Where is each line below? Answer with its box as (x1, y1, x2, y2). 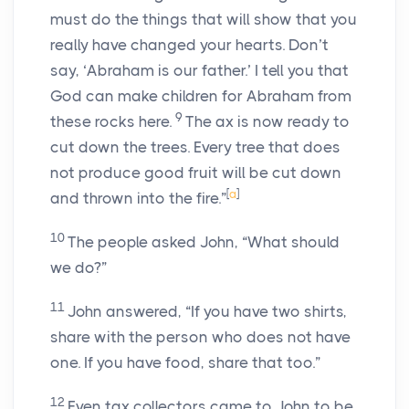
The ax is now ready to (185, 112, 350, 131)
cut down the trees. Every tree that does (50, 138, 341, 157)
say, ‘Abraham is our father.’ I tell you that (50, 61, 349, 80)
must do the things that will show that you (50, 10, 357, 29)
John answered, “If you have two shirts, (68, 302, 347, 321)
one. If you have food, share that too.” (50, 353, 320, 372)
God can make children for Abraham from (50, 87, 351, 106)
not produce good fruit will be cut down (50, 163, 341, 183)
